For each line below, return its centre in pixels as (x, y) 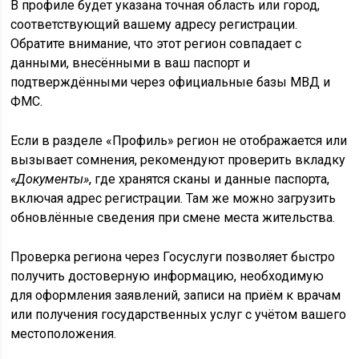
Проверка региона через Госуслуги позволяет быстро (173, 256)
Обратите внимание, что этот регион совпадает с (156, 43)
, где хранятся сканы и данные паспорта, (210, 179)
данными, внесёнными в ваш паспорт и (131, 63)
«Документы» (50, 179)
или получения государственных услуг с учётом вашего (179, 314)
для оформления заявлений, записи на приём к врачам (176, 295)
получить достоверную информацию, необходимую (167, 276)
